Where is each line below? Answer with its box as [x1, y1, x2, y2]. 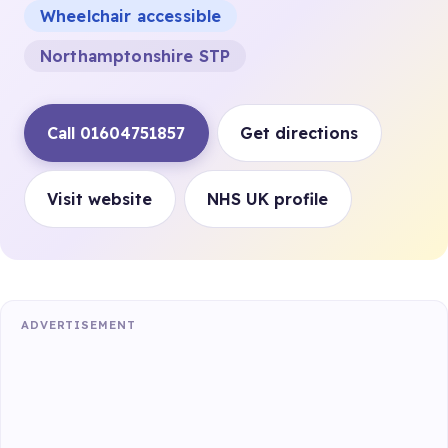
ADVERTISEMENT [21, 317, 136, 332]
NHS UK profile [207, 188, 329, 209]
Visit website [47, 188, 153, 209]
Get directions [240, 122, 359, 143]
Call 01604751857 [47, 122, 186, 143]
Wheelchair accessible [40, 5, 222, 26]
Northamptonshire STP [40, 45, 231, 66]
